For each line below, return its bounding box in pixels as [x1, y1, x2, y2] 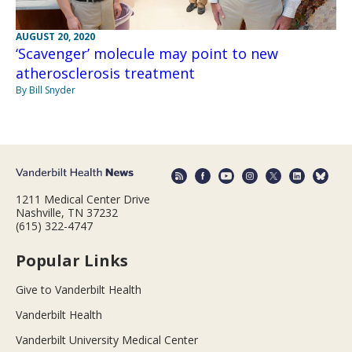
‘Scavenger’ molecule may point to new [16, 43, 278, 63]
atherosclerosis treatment [16, 63, 195, 82]
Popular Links [16, 250, 128, 272]
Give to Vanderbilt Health [16, 282, 141, 298]
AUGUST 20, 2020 [16, 29, 95, 43]
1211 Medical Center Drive [16, 192, 150, 207]
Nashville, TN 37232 [16, 205, 118, 221]
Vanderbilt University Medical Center [16, 332, 198, 348]
